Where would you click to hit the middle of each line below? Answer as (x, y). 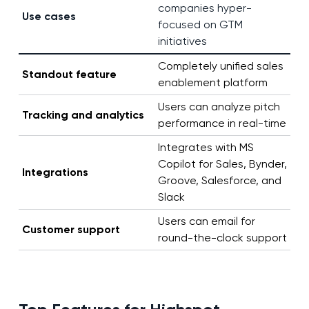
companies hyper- (205, 8)
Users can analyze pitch (219, 107)
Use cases (49, 17)
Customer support (71, 230)
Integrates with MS (206, 148)
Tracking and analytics (83, 115)
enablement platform (212, 83)
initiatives (182, 41)
